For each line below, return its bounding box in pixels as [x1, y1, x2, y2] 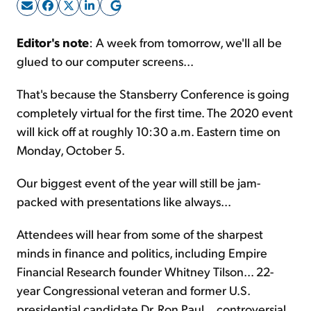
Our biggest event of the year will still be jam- [17, 174, 260, 191]
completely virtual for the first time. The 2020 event [17, 104, 293, 121]
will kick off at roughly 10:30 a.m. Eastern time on [17, 123, 280, 140]
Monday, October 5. [17, 142, 125, 158]
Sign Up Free [110, 30, 201, 51]
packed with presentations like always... [17, 193, 231, 210]
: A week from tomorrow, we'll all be [89, 34, 282, 51]
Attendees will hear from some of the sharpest [17, 226, 263, 242]
